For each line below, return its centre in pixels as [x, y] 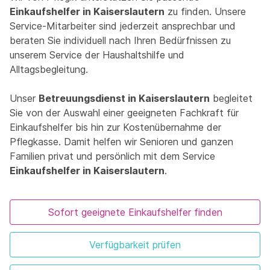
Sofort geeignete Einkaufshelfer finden [135, 212]
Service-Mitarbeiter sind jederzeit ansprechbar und [123, 26]
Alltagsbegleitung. [49, 70]
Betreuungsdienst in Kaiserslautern [124, 99]
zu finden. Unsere [205, 12]
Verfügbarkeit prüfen [135, 245]
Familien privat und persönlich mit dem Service [112, 156]
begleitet [231, 99]
